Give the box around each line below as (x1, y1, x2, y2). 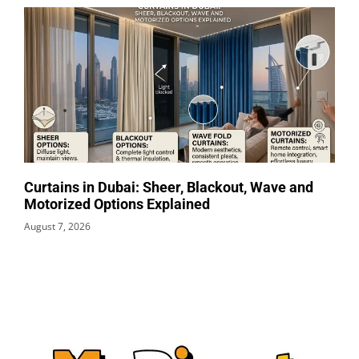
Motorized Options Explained (24, 195, 210, 212)
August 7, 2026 (24, 219, 91, 233)
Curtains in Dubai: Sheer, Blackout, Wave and (24, 178, 313, 196)
